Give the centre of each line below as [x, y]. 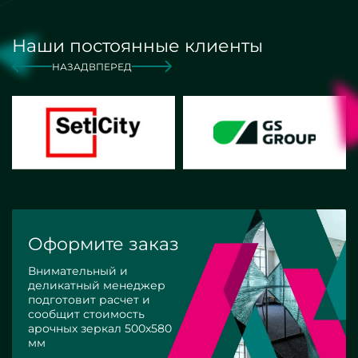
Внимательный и [78, 270]
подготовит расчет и [89, 299]
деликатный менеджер [97, 285]
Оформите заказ [103, 244]
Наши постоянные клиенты [137, 46]
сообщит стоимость [86, 314]
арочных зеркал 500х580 [100, 328]
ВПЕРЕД [110, 66]
